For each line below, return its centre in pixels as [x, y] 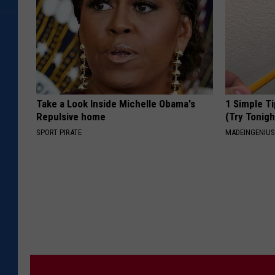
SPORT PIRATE [59, 133]
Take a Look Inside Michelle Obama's [116, 104]
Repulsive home [71, 117]
